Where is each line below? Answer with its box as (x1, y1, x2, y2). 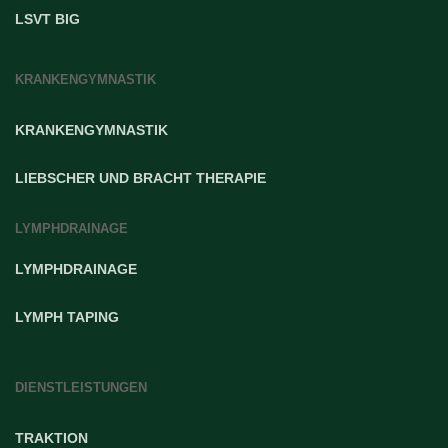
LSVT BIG (15, 11, 80, 28)
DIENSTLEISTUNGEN (15, 380, 147, 396)
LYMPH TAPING (15, 309, 119, 326)
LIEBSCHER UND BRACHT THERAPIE (15, 170, 266, 187)
